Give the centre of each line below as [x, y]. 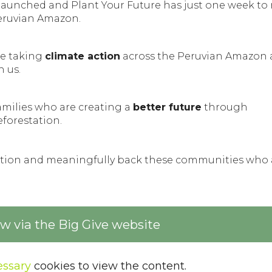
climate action [83, 56]
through [225, 107]
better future [167, 107]
